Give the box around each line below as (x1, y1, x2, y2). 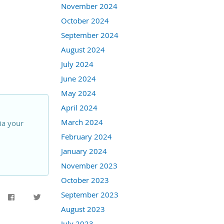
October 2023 (61, 174, 109, 185)
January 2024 (61, 145, 107, 156)
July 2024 (61, 58, 93, 69)
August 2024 (61, 44, 105, 54)
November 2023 (61, 160, 117, 170)
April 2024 (61, 102, 97, 112)
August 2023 (61, 203, 105, 214)
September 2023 (61, 189, 118, 199)
